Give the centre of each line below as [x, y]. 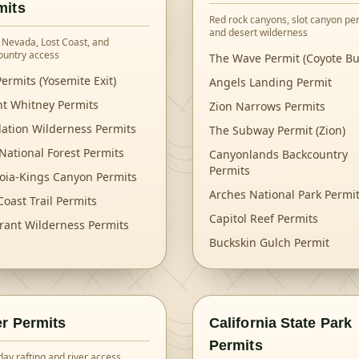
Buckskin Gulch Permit [269, 242]
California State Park [280, 323]
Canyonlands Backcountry [278, 154]
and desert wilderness [258, 32]
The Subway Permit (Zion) [277, 130]
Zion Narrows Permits [267, 106]
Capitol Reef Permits [264, 218]
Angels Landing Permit [270, 82]
